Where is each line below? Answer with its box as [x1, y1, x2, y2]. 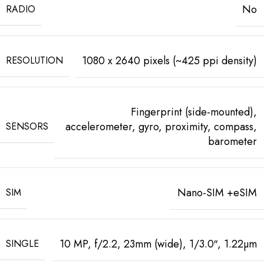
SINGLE [6, 236, 39, 250]
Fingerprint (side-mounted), [131, 104, 257, 120]
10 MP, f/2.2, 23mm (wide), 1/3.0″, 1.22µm [60, 236, 257, 252]
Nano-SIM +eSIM [177, 184, 257, 200]
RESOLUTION [6, 53, 63, 67]
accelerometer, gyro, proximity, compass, [65, 118, 257, 134]
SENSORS [6, 119, 48, 133]
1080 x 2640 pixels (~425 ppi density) [82, 52, 257, 68]
